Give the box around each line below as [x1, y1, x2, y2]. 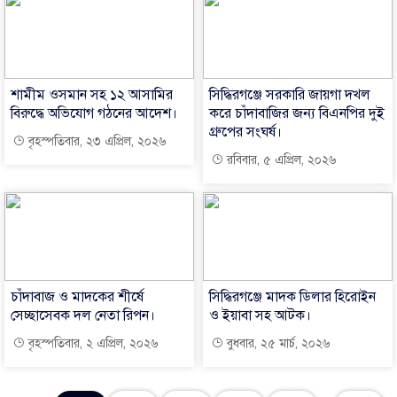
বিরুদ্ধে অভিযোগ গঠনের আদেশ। [11, 104, 177, 122]
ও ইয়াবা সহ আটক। [209, 306, 311, 324]
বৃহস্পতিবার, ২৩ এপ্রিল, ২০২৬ [25, 133, 167, 149]
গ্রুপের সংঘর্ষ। [209, 122, 282, 141]
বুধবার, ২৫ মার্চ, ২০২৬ [223, 335, 331, 351]
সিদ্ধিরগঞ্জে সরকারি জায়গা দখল [209, 85, 370, 104]
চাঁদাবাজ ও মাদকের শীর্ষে [11, 287, 144, 306]
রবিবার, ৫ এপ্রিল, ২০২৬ [223, 152, 337, 167]
